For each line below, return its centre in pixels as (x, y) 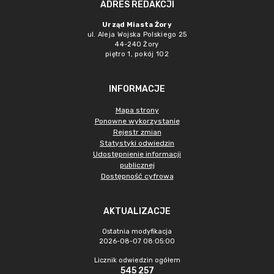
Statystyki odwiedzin (137, 143)
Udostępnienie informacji (137, 154)
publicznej (137, 165)
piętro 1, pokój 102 (137, 54)
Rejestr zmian (137, 132)
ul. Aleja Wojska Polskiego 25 (137, 35)
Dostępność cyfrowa (137, 176)
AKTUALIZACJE (137, 211)
